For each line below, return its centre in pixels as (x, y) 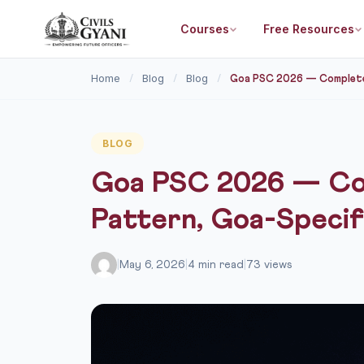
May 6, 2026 (152, 265)
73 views (269, 265)
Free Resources (308, 28)
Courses (204, 28)
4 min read (216, 265)
